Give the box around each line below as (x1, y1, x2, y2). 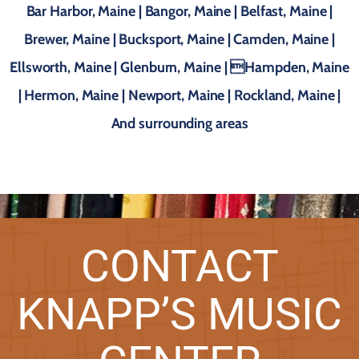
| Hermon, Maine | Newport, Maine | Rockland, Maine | (18, 87, 341, 104)
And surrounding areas (111, 115, 248, 132)
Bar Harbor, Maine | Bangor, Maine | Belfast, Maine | (26, 2, 333, 20)
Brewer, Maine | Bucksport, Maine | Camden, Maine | (24, 30, 335, 48)
